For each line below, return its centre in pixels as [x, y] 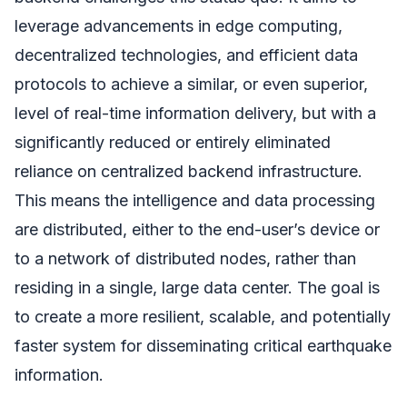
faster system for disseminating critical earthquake [203, 346]
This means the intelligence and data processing [195, 201]
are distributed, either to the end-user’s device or [197, 230]
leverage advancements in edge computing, [179, 26]
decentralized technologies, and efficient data [186, 55]
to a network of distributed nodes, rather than [185, 259]
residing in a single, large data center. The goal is [197, 288]
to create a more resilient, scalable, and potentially [203, 317]
